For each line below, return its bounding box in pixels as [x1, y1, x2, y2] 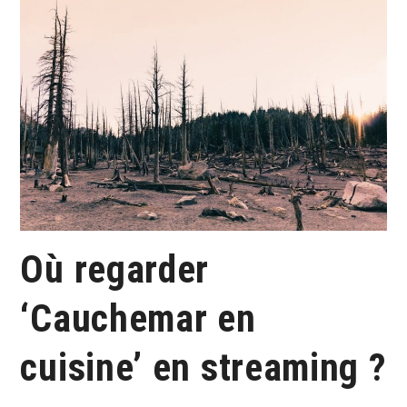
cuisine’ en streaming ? [20, 344, 387, 390]
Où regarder [20, 246, 210, 292]
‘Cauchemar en [20, 295, 256, 341]
